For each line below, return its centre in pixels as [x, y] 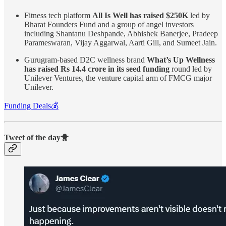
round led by [191, 69]
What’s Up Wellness [181, 60]
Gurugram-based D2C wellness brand [86, 60]
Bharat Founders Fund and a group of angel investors [109, 24]
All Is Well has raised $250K [140, 15]
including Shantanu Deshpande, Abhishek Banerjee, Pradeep [121, 33]
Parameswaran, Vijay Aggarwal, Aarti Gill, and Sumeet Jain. [121, 42]
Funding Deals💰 [31, 105]
